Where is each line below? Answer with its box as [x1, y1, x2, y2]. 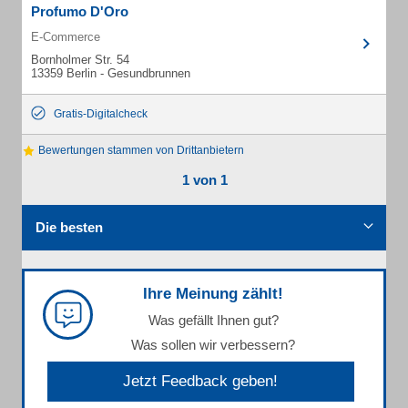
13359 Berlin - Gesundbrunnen [31, 66, 190, 80]
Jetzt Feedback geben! [123, 372, 279, 391]
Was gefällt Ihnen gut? [148, 312, 279, 329]
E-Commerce [31, 30, 100, 44]
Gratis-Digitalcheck [54, 107, 148, 120]
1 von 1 [181, 172, 228, 189]
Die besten [36, 219, 103, 236]
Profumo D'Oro [31, 4, 128, 19]
